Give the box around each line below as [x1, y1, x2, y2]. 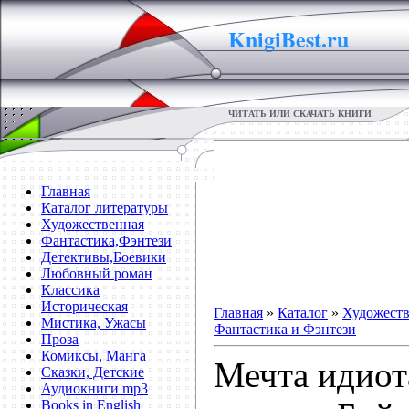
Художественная [41, 216, 144, 232]
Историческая [41, 299, 128, 314]
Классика [41, 282, 100, 298]
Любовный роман [41, 266, 152, 281]
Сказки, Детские [41, 364, 144, 380]
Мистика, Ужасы [41, 315, 146, 330]
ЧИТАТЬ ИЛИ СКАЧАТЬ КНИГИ [228, 109, 372, 119]
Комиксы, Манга [41, 348, 146, 363]
